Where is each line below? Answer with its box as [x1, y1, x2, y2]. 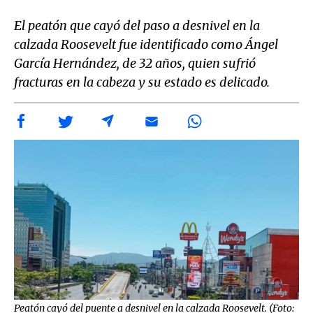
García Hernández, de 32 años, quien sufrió [14, 55, 256, 71]
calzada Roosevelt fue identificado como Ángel [14, 36, 278, 52]
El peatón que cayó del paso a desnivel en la [14, 17, 260, 34]
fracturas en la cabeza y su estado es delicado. [14, 74, 272, 90]
